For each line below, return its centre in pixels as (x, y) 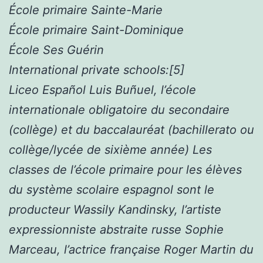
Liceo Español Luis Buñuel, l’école (102, 90)
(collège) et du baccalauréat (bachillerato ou (131, 129)
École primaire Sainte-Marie (86, 10)
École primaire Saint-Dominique (96, 30)
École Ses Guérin (56, 50)
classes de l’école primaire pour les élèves (125, 169)
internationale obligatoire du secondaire (119, 109)
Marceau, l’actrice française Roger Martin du (131, 249)
